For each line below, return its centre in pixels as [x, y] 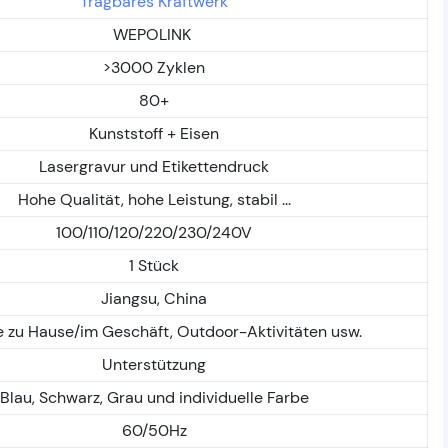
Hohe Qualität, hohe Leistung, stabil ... [154, 199]
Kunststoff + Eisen [154, 133]
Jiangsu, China [154, 298]
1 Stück [154, 265]
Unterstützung [154, 364]
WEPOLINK [154, 34]
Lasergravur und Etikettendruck [154, 166]
